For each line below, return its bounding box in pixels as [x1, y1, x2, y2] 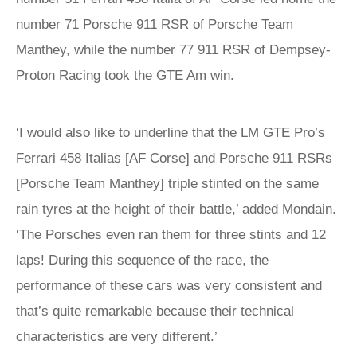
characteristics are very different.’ [16, 329, 218, 344]
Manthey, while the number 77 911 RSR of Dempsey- [16, 42, 331, 57]
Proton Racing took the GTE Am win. [16, 68, 238, 83]
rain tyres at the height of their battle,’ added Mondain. [16, 202, 336, 217]
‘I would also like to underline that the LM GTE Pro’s [16, 125, 325, 140]
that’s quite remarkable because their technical [16, 304, 294, 319]
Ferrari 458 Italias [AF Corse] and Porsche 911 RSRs [16, 151, 332, 166]
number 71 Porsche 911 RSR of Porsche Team [16, 17, 293, 32]
